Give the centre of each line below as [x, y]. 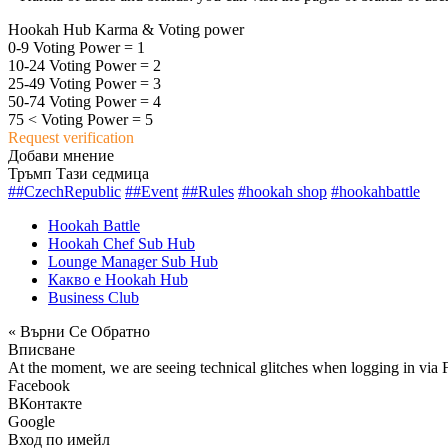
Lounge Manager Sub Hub [133, 261]
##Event [151, 191]
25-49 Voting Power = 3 [84, 83]
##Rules [208, 191]
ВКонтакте [45, 403]
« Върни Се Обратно [79, 331]
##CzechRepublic [64, 191]
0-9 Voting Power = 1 [76, 47]
